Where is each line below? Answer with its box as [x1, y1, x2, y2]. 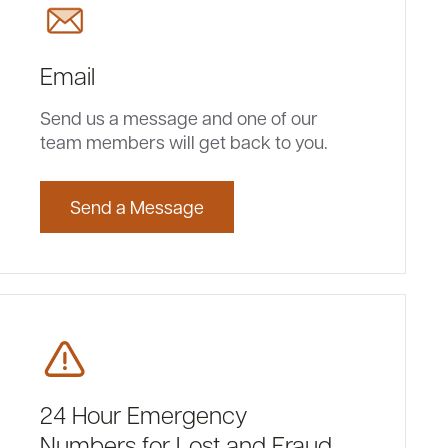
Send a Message [70, 195, 205, 218]
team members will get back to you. [40, 130, 329, 153]
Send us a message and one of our [40, 106, 319, 129]
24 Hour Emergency [40, 398, 249, 430]
